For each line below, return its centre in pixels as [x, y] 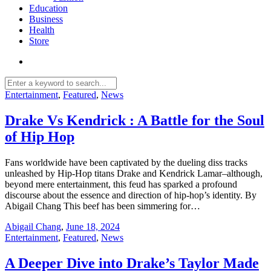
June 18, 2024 [93, 226]
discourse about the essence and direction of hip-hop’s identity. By [131, 195]
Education [48, 8]
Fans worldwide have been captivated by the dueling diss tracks [126, 162]
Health [42, 30]
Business [46, 19]
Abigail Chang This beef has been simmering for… [103, 206]
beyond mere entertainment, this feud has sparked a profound [121, 184]
